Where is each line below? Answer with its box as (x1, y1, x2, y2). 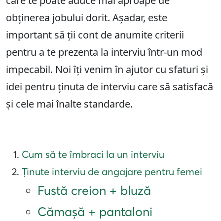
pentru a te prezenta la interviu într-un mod (6, 45, 202, 59)
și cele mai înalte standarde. (6, 97, 135, 111)
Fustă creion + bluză (37, 183, 151, 198)
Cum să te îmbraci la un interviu (22, 148, 164, 161)
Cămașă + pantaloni (37, 204, 152, 220)
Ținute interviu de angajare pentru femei (22, 165, 202, 178)
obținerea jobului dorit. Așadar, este (6, 11, 167, 25)
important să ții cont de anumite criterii (6, 28, 184, 42)
